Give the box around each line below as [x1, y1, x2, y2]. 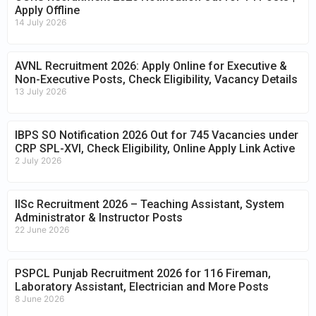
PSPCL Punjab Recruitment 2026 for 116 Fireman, [15, 267, 271, 281]
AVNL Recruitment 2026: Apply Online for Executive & [15, 59, 287, 73]
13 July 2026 [15, 86, 66, 97]
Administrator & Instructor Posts [15, 211, 183, 225]
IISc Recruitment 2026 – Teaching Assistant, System [15, 197, 284, 212]
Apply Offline [15, 4, 80, 18]
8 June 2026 [15, 293, 64, 305]
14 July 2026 [15, 17, 66, 28]
